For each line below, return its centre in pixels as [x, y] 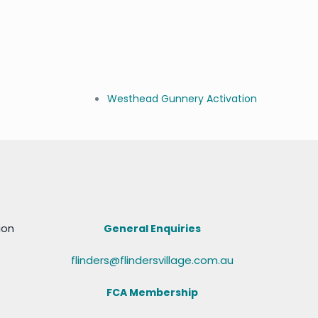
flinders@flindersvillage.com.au [152, 260]
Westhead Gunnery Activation [182, 99]
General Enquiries [152, 229]
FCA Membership [152, 292]
